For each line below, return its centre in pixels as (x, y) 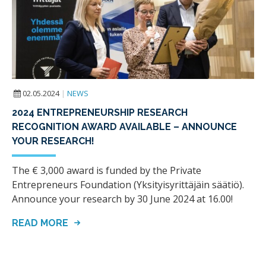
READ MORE (41, 223)
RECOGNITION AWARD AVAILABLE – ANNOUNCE (124, 126)
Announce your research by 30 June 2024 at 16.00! (122, 199)
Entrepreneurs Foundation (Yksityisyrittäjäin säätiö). (128, 184)
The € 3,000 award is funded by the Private (107, 170)
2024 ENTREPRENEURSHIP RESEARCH (100, 112)
